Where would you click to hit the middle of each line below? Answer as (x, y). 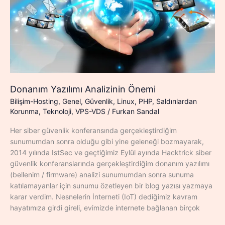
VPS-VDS (90, 111)
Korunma (24, 111)
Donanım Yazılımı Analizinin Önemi (83, 89)
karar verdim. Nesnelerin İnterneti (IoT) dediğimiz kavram (104, 197)
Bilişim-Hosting (34, 101)
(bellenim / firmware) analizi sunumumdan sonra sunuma (102, 175)
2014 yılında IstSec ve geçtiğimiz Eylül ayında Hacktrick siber (111, 153)
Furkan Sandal (136, 111)
